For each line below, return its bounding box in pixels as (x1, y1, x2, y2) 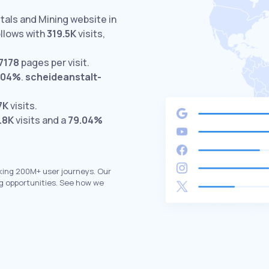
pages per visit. (19, 56, 89, 69)
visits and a (14, 113, 68, 127)
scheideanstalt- (25, 70, 101, 83)
